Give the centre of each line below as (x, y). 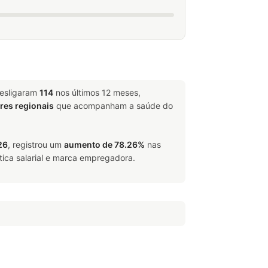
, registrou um (36, 144)
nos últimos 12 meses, (97, 92)
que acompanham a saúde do (113, 106)
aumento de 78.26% (104, 144)
